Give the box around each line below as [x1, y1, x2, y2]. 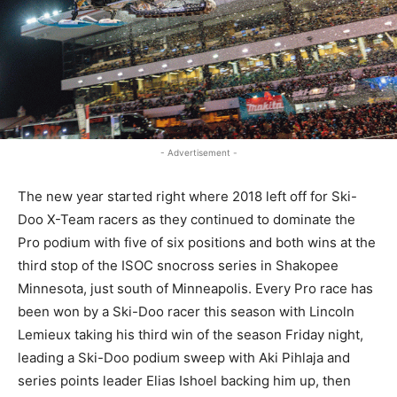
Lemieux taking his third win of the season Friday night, [18, 325, 363, 343]
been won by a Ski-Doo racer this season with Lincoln [18, 302, 354, 320]
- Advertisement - [160, 146, 237, 158]
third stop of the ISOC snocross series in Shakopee [18, 256, 339, 274]
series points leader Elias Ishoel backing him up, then [18, 371, 351, 389]
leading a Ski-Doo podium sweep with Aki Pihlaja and [18, 348, 350, 366]
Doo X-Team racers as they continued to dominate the [18, 210, 355, 228]
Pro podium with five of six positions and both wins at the [18, 233, 376, 251]
